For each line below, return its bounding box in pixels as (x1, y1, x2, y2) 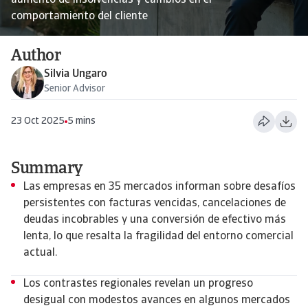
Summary (11, 161, 83, 177)
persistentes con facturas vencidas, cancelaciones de (23, 198, 286, 209)
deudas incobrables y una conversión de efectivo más (23, 214, 286, 225)
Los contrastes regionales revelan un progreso (23, 278, 253, 289)
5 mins (67, 115, 96, 126)
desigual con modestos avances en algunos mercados (23, 295, 290, 306)
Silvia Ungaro (44, 69, 107, 80)
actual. (23, 247, 60, 258)
